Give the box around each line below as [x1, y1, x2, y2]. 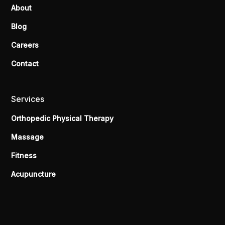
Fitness [11, 151, 37, 160]
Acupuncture [11, 170, 56, 179]
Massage [11, 133, 44, 142]
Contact [11, 59, 39, 68]
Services [11, 94, 45, 104]
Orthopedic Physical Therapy [11, 114, 114, 123]
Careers [11, 41, 39, 50]
